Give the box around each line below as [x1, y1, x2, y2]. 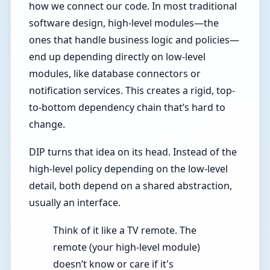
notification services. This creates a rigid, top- [29, 84, 236, 98]
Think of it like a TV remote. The [53, 223, 197, 237]
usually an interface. [29, 195, 121, 209]
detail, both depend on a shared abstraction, [29, 178, 233, 192]
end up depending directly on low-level [29, 50, 206, 64]
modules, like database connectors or [29, 67, 201, 81]
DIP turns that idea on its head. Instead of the [29, 145, 237, 159]
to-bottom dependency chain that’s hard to [29, 101, 226, 115]
